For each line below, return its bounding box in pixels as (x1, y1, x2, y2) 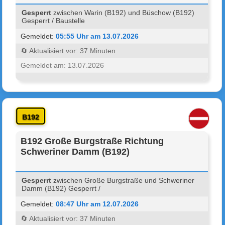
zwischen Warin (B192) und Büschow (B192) (51, 8, 195, 17)
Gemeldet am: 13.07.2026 (21, 61, 104, 69)
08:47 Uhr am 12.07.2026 (56, 199, 139, 208)
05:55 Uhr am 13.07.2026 (56, 32, 139, 40)
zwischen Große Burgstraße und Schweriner (51, 176, 195, 184)
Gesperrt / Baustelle (22, 16, 85, 25)
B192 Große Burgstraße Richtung (21, 136, 164, 146)
